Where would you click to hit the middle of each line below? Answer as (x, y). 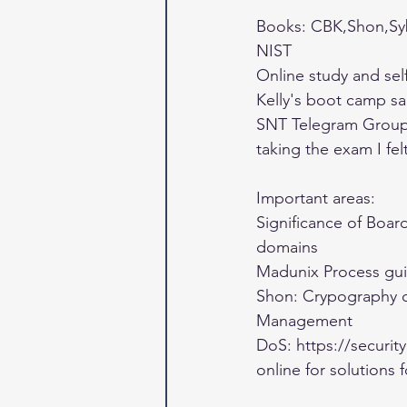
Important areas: (318, 199)
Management (307, 321)
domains (289, 248)
